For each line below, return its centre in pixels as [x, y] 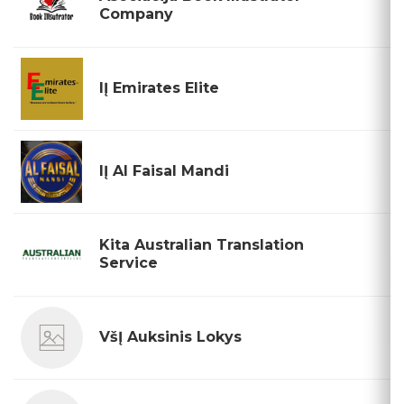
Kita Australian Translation [202, 245]
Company [136, 14]
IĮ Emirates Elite [159, 88]
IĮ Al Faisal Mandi [164, 171]
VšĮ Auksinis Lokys [170, 337]
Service [129, 263]
